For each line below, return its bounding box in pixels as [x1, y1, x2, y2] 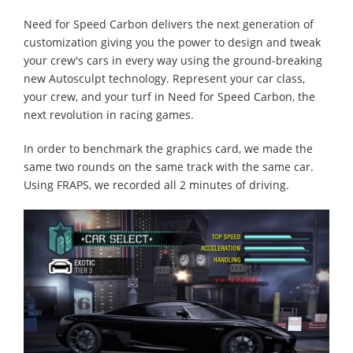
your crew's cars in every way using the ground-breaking [24, 53, 322, 69]
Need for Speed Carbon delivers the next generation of [24, 17, 314, 32]
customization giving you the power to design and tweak [24, 35, 321, 50]
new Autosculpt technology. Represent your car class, [24, 71, 305, 87]
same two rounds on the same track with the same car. [24, 159, 314, 175]
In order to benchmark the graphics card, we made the [24, 141, 313, 157]
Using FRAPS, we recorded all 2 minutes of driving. [24, 177, 289, 193]
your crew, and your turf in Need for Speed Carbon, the [24, 89, 315, 105]
